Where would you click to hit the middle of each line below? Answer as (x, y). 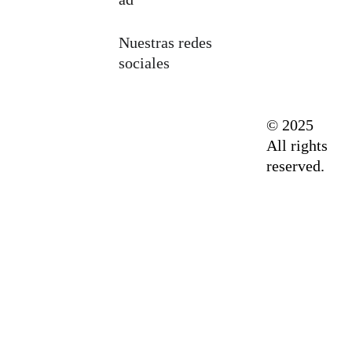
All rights (299, 145)
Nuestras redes (167, 42)
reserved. (296, 166)
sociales (144, 63)
